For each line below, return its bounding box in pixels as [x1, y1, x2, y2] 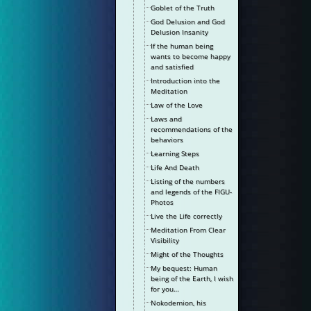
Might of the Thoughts [151, 249, 224, 259]
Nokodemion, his [151, 298, 207, 308]
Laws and [151, 114, 183, 124]
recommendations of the [151, 124, 233, 134]
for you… [151, 284, 180, 294]
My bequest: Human [151, 263, 218, 273]
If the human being [151, 41, 214, 51]
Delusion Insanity [151, 27, 209, 37]
